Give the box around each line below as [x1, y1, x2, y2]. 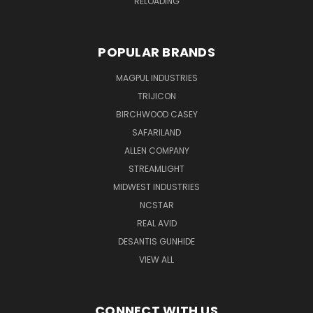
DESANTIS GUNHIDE [118, 235, 195, 247]
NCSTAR [139, 198, 174, 211]
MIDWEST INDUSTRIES [113, 180, 200, 193]
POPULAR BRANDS [98, 43, 215, 61]
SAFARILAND [132, 126, 181, 138]
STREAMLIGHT [129, 162, 184, 175]
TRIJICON [137, 89, 176, 102]
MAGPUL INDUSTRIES [115, 71, 198, 84]
